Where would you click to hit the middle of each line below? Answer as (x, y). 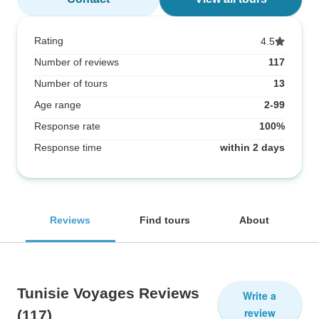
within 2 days (252, 147)
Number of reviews (77, 62)
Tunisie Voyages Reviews (108, 293)
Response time (68, 147)
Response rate (67, 126)
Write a (260, 296)
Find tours (165, 220)
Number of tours (71, 83)
